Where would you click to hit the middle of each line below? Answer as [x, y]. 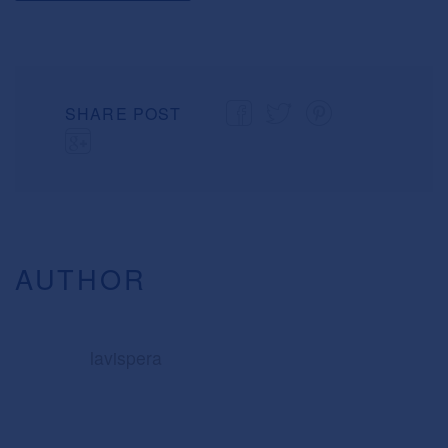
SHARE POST [123, 114]
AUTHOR [81, 279]
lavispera [125, 358]
